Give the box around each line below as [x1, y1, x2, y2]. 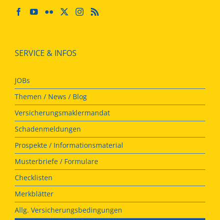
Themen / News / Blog [15, 91, 87, 101]
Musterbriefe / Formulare [15, 156, 98, 166]
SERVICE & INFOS [15, 47, 77, 58]
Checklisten [15, 172, 53, 182]
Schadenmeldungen [15, 124, 81, 134]
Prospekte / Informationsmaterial [15, 140, 123, 150]
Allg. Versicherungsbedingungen [15, 205, 122, 215]
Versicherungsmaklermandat [15, 108, 110, 117]
